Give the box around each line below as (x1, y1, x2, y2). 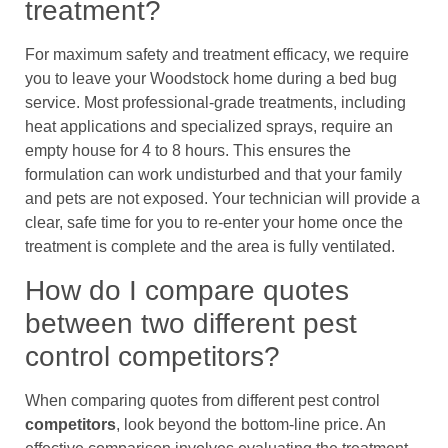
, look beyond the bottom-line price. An (116, 415, 386, 433)
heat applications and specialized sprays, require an (25, 118, 393, 136)
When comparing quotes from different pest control (25, 391, 380, 409)
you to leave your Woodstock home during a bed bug (25, 70, 397, 88)
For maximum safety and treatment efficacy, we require (25, 46, 409, 64)
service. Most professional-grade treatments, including (25, 94, 406, 112)
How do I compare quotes (25, 274, 349, 306)
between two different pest (25, 307, 357, 339)
